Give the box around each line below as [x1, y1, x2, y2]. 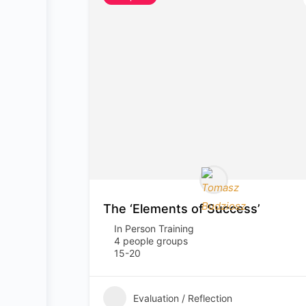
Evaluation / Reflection [133, 292, 232, 304]
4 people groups [114, 235, 188, 247]
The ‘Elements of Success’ [103, 201, 260, 216]
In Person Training [114, 223, 194, 234]
